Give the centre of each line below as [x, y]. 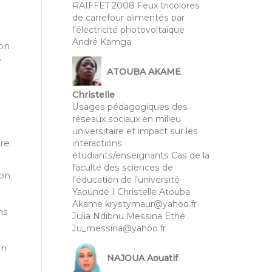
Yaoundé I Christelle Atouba [131, 192]
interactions [97, 143]
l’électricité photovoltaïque [128, 29]
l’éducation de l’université [126, 179]
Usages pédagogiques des [130, 107]
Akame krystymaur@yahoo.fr [134, 204]
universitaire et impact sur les [135, 131]
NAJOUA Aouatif [142, 258]
